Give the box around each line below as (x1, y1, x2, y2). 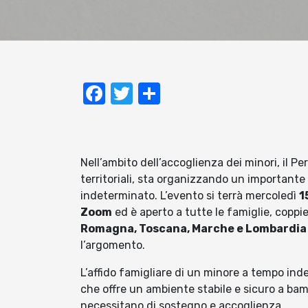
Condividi (160, 80, 254, 107)
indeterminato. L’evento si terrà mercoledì (80, 189, 299, 203)
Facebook (105, 80, 204, 107)
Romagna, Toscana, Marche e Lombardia (80, 222, 307, 236)
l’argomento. (80, 239, 145, 252)
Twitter (133, 80, 206, 107)
